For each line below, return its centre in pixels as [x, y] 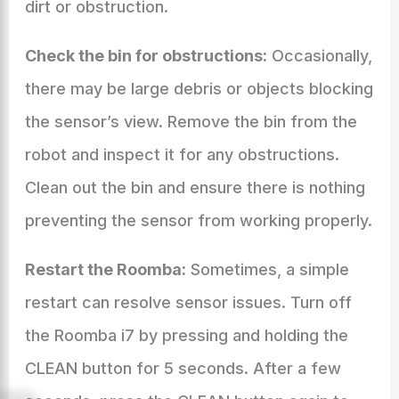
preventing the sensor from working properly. [198, 220]
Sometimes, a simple [267, 269]
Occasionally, [319, 56]
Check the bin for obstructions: [146, 56]
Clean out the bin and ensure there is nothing [195, 187]
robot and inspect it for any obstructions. [182, 155]
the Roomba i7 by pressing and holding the [186, 335]
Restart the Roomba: [105, 269]
